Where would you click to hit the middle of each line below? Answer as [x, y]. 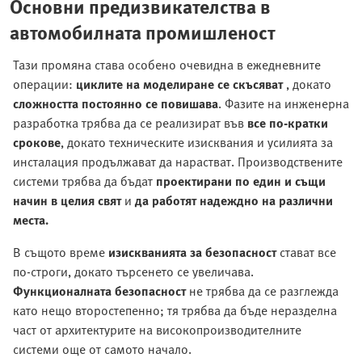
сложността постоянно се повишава [116, 103]
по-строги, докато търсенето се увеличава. [133, 271]
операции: [44, 84]
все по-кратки [288, 123]
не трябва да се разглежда [262, 291]
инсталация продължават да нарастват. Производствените [178, 162]
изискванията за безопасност [192, 252]
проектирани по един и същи [241, 181]
